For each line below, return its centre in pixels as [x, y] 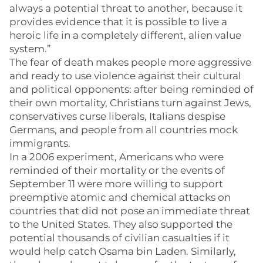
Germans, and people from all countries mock [124, 130]
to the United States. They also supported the [121, 224]
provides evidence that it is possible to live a [118, 22]
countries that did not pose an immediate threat [130, 211]
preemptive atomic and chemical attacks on [120, 197]
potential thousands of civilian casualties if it [119, 238]
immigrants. [40, 143]
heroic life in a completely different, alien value [125, 35]
